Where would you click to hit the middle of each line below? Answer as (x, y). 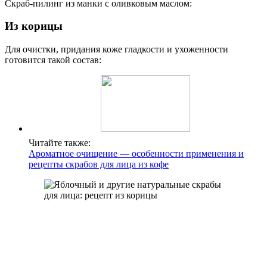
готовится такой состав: (53, 60)
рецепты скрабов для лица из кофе (99, 164)
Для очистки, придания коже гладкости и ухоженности (117, 49)
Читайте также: (60, 143)
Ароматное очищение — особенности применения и (136, 154)
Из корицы (34, 26)
